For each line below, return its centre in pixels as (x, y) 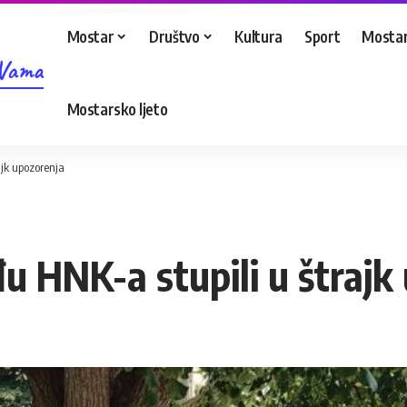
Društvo (174, 36)
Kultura (259, 36)
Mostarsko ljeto (117, 109)
